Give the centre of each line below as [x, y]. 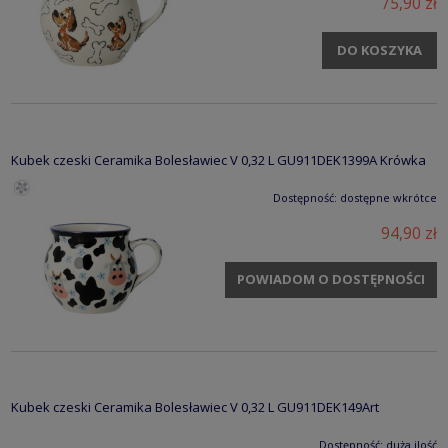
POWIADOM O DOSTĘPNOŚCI [330, 279]
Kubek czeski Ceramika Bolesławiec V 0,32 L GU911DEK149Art [195, 407]
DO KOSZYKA [379, 49]
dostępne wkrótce [388, 197]
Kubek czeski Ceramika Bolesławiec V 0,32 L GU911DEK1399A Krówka [218, 159]
